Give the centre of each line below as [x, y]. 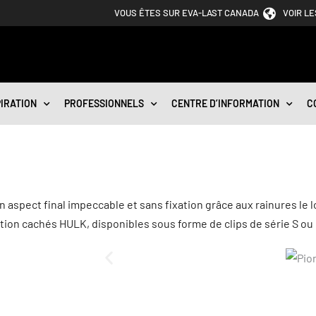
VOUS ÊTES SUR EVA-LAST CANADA [187, 13]
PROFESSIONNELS [104, 103]
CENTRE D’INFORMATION [225, 103]
